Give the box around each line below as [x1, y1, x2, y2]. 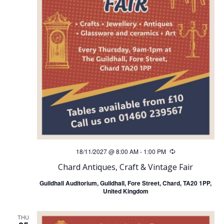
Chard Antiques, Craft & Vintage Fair [58, 161, 193, 172]
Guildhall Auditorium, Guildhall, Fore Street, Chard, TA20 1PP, [39, 178, 211, 187]
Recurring [174, 147, 202, 156]
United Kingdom [102, 186, 148, 195]
